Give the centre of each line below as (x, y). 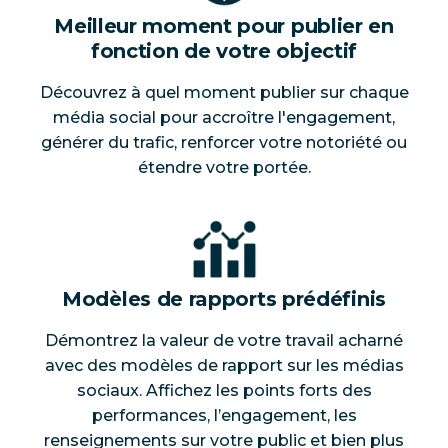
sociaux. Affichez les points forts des (224, 391)
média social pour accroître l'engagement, (224, 118)
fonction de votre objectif (224, 51)
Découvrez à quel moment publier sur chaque (224, 93)
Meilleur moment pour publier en (224, 26)
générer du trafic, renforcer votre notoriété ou (224, 143)
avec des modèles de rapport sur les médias (224, 366)
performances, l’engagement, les (224, 416)
